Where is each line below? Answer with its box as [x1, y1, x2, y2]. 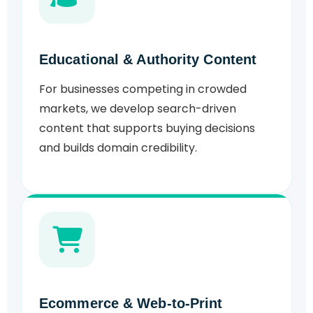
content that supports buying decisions [39, 120, 255, 137]
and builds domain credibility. [39, 140, 197, 156]
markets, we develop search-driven [39, 101, 236, 117]
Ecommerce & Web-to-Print [39, 296, 223, 312]
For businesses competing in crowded [39, 81, 247, 98]
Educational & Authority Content [39, 52, 257, 68]
